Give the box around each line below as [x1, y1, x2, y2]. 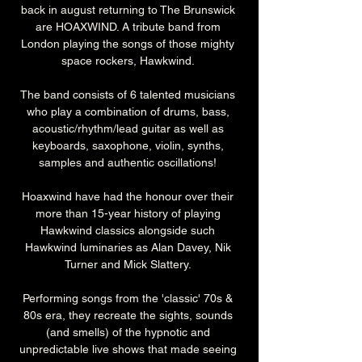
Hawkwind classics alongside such [40, 224, 218, 238]
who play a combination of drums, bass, [26, 105, 233, 119]
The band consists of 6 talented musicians [20, 88, 238, 102]
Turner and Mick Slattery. [64, 258, 195, 271]
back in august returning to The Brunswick [20, 3, 238, 17]
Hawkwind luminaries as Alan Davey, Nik [24, 241, 234, 255]
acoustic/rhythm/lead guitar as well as [32, 122, 227, 136]
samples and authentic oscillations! [39, 156, 220, 170]
